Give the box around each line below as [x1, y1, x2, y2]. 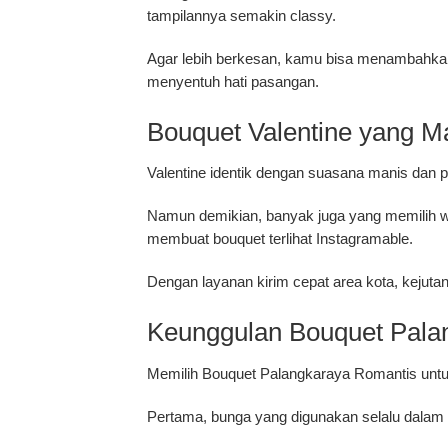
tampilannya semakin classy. [147, 7, 336, 24]
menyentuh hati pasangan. [147, 73, 319, 90]
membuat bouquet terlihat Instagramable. [147, 231, 413, 248]
